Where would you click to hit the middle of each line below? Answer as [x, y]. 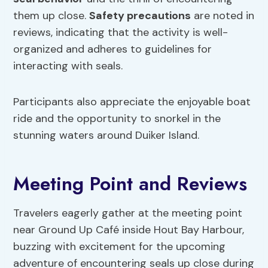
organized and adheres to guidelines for [113, 49]
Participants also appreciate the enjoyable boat [132, 102]
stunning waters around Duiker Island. [106, 135]
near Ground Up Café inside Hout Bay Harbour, [129, 230]
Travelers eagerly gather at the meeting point [128, 213]
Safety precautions [140, 16]
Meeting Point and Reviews [130, 184]
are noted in [223, 16]
